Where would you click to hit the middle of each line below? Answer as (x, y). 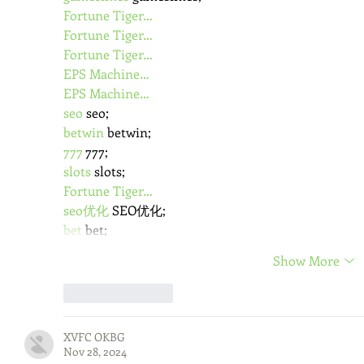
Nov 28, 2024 (95, 351)
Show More (306, 260)
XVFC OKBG (94, 336)
